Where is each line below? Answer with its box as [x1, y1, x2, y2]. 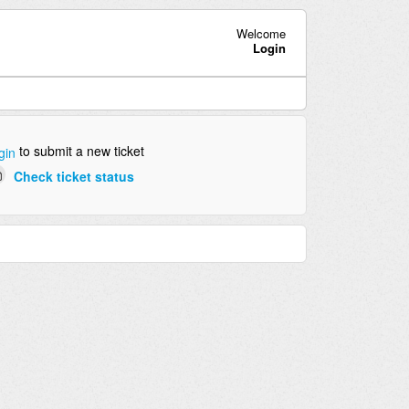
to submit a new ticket [15, 142, 144, 161]
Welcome [236, 24, 286, 42]
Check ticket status [13, 166, 134, 185]
